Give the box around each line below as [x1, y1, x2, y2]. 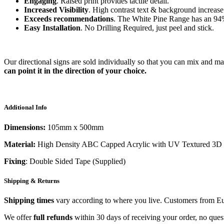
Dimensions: [4, 122, 45, 131]
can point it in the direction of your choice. [4, 66, 146, 75]
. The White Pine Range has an [113, 14, 211, 23]
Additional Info [4, 103, 47, 111]
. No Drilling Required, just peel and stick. [80, 23, 216, 32]
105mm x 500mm [45, 122, 105, 131]
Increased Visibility [24, 5, 88, 14]
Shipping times [4, 196, 54, 204]
